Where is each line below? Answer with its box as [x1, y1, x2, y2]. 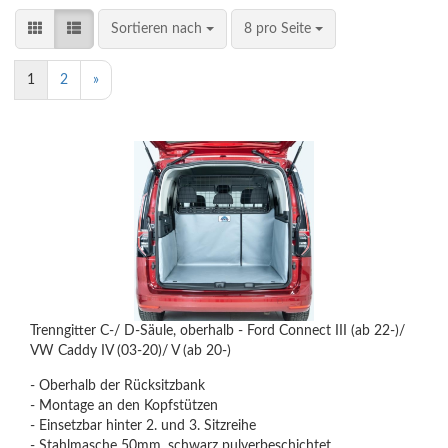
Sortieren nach [111, 22, 206, 36]
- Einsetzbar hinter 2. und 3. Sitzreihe [30, 419, 256, 433]
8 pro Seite [244, 22, 315, 36]
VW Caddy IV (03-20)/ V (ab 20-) [30, 344, 231, 358]
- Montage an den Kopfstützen [30, 399, 218, 413]
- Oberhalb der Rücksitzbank [30, 379, 205, 393]
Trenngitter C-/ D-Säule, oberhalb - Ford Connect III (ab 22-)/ [30, 324, 405, 338]
